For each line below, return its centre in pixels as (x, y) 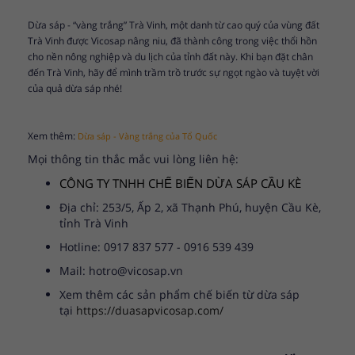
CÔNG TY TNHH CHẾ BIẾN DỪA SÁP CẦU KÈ (180, 183)
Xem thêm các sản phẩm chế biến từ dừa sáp (179, 295)
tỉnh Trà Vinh (94, 223)
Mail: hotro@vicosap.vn (121, 271)
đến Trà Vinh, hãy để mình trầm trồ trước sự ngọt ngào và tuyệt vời (174, 73)
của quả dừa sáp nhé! (75, 89)
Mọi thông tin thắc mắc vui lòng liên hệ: (133, 159)
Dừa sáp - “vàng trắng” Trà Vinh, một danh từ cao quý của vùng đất (174, 25)
